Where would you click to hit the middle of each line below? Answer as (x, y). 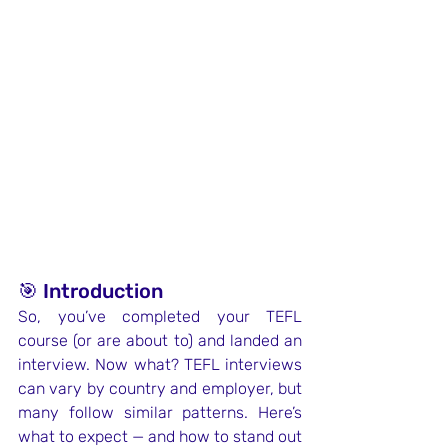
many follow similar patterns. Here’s (160, 412)
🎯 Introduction (90, 291)
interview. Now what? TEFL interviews (160, 364)
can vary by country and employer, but (160, 388)
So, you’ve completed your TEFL (160, 316)
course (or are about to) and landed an (160, 340)
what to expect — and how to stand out (160, 436)
